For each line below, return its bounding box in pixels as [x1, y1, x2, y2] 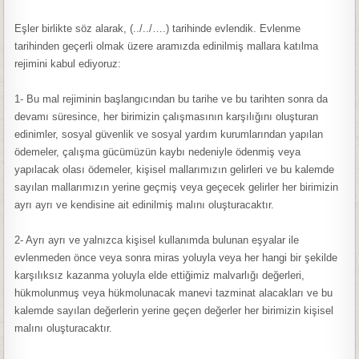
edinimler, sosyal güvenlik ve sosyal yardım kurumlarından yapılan [14, 128, 324, 140]
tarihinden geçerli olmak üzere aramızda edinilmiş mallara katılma [14, 40, 319, 52]
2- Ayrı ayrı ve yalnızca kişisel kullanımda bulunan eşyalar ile [14, 234, 300, 246]
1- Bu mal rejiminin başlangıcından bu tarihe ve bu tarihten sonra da [14, 93, 329, 105]
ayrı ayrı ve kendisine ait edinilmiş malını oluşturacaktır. [14, 199, 275, 211]
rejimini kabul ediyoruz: [14, 58, 122, 70]
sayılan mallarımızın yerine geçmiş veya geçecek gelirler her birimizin [14, 181, 339, 193]
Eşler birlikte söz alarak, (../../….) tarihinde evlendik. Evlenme [14, 22, 301, 34]
